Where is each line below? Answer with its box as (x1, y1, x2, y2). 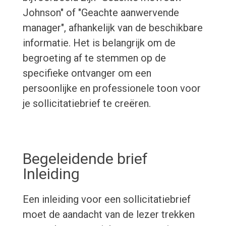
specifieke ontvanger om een (22, 67, 151, 80)
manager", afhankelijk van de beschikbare (22, 22, 203, 34)
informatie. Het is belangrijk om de (22, 37, 176, 49)
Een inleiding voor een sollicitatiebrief (22, 193, 191, 206)
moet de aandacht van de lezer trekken (22, 208, 195, 221)
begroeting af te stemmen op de (22, 52, 166, 65)
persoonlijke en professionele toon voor (22, 82, 201, 95)
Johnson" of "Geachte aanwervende (22, 7, 179, 19)
